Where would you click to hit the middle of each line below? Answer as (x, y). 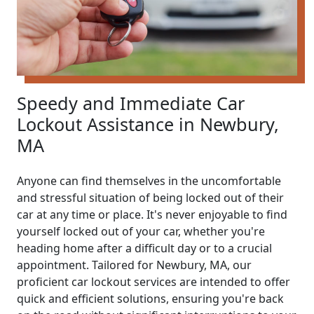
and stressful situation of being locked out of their (150, 197)
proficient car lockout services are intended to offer (153, 281)
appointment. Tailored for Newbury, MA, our (134, 265)
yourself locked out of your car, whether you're (141, 231)
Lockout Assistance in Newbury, (148, 124)
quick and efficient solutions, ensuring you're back (150, 298)
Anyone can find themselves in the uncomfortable (149, 180)
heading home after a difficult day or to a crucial (144, 248)
